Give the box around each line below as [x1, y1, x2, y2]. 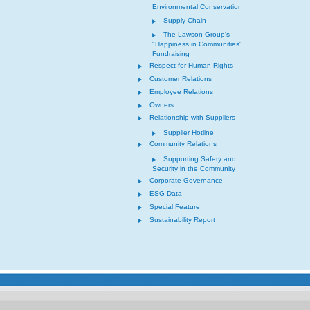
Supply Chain [163, 17, 206, 24]
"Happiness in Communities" [152, 40, 242, 48]
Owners [149, 101, 174, 109]
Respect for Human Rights [149, 62, 233, 69]
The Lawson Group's [163, 30, 230, 38]
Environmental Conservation [152, 3, 242, 10]
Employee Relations [149, 88, 213, 95]
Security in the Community [152, 165, 235, 172]
